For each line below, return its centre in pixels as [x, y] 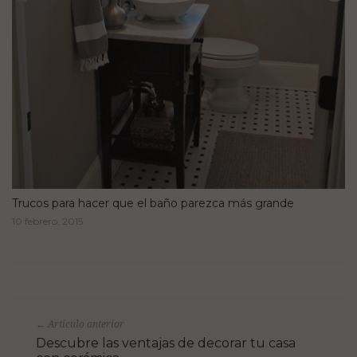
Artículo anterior [85, 324]
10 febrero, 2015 [47, 221]
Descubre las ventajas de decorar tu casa [166, 343]
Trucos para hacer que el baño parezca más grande [153, 203]
